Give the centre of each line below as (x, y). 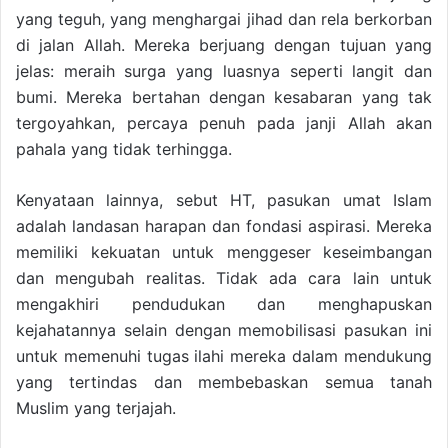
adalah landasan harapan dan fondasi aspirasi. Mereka (224, 226)
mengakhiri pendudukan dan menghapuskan (224, 304)
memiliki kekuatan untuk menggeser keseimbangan (224, 252)
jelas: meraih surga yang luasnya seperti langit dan (224, 71)
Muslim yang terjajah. (96, 408)
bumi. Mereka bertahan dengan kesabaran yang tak (224, 97)
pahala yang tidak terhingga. (124, 149)
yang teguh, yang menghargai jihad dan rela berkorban (224, 19)
